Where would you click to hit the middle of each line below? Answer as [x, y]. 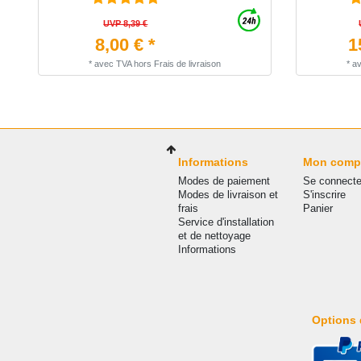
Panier [318, 208]
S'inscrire [325, 194]
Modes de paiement [224, 180]
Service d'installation [226, 222]
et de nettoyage [215, 235]
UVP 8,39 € [126, 24]
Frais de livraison [187, 64]
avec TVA [113, 64]
